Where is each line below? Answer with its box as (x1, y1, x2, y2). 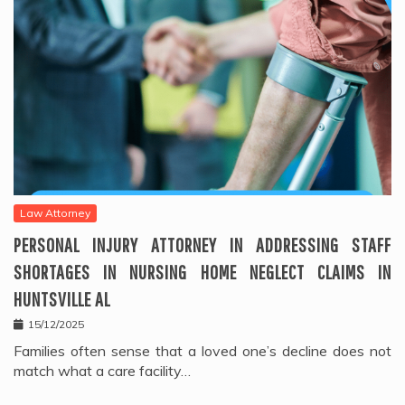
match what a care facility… (14, 361, 191, 380)
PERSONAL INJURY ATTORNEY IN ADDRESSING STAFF (14, 232, 391, 256)
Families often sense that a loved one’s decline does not (14, 341, 391, 360)
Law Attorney (20, 205, 90, 220)
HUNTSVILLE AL (14, 287, 110, 310)
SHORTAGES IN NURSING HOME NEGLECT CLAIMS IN (14, 259, 391, 283)
